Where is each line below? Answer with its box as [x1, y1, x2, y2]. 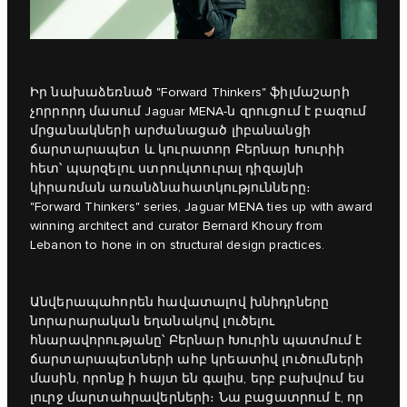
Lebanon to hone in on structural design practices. [30, 237, 325, 253]
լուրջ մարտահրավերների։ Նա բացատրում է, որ [30, 390, 364, 405]
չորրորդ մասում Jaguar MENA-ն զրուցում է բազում [30, 104, 367, 119]
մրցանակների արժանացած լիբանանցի [30, 123, 311, 138]
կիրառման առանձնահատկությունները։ [30, 180, 312, 195]
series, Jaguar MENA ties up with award [139, 199, 373, 214]
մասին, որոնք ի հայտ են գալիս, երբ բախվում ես [30, 371, 365, 386]
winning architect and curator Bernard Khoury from [30, 218, 323, 233]
